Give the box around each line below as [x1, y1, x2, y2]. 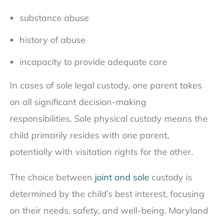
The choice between [10, 172, 95, 183]
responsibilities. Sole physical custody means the [10, 113, 208, 125]
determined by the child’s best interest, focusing [10, 188, 204, 200]
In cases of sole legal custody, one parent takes [10, 80, 202, 91]
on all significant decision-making [10, 96, 146, 108]
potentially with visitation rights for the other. [10, 146, 193, 158]
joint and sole [95, 172, 149, 183]
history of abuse [20, 34, 86, 46]
